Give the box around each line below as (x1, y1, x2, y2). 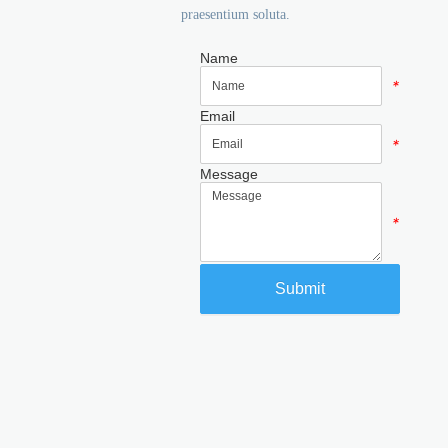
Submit (275, 280, 326, 298)
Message (200, 166, 259, 183)
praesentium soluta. (181, 6, 291, 22)
